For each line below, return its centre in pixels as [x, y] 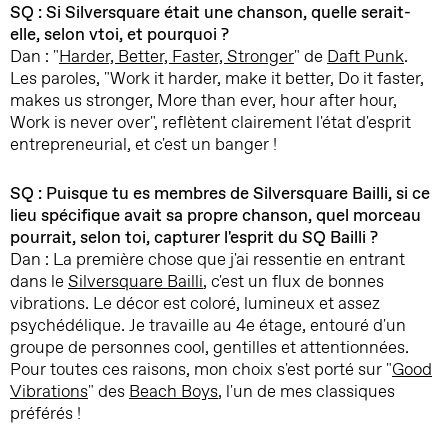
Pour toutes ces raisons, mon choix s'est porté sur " [201, 369]
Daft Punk [365, 56]
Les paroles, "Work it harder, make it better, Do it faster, [217, 78]
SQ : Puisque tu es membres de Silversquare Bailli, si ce [220, 193]
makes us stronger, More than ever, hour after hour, [203, 100]
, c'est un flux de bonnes [293, 281]
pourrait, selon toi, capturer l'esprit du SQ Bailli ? [194, 237]
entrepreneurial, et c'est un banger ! [143, 144]
